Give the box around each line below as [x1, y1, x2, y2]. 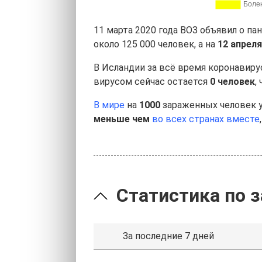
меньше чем [94, 113, 152, 125]
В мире [94, 99, 125, 111]
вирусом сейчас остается [94, 76, 210, 87]
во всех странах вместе [152, 113, 260, 125]
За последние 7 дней [123, 230, 214, 242]
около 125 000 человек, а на [94, 39, 218, 50]
